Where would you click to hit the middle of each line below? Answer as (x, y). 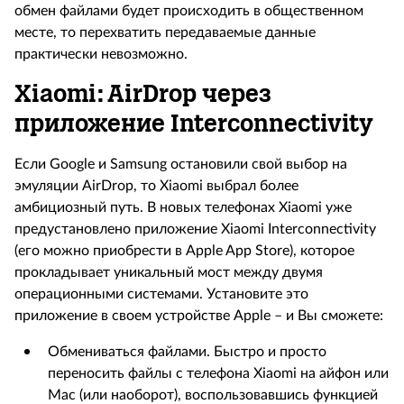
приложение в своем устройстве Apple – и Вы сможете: (199, 316)
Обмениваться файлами (127, 352)
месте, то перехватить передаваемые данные (165, 32)
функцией (345, 395)
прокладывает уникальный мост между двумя (169, 272)
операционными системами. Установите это (161, 294)
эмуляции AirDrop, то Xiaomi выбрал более (156, 186)
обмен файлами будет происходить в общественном (189, 11)
